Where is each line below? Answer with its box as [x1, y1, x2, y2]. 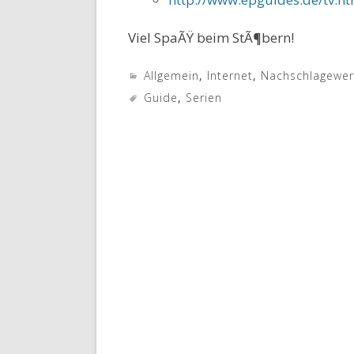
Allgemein [144, 68, 199, 83]
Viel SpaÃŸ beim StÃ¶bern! [128, 28, 294, 47]
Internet [207, 68, 253, 83]
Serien [186, 90, 222, 105]
